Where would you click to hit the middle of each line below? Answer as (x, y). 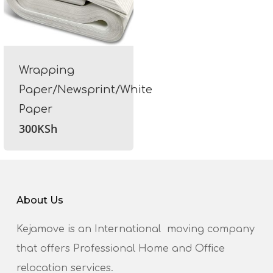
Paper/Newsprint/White (85, 89)
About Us (40, 200)
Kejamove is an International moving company (135, 229)
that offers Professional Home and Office (120, 249)
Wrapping (46, 70)
